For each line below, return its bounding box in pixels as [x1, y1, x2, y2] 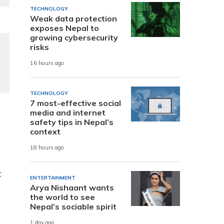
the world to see [30, 191, 95, 202]
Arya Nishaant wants [30, 182, 114, 192]
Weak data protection [30, 13, 117, 23]
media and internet [30, 107, 105, 117]
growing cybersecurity [30, 32, 118, 42]
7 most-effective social [30, 97, 121, 108]
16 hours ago [30, 59, 64, 67]
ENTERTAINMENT [30, 174, 75, 181]
